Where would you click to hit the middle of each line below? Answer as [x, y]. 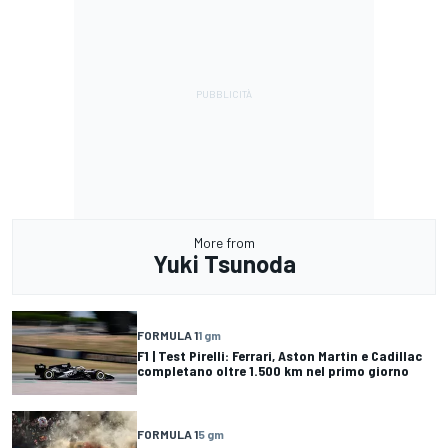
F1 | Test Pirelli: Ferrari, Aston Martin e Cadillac [279, 355]
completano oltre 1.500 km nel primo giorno [273, 370]
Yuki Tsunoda [224, 264]
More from [224, 243]
